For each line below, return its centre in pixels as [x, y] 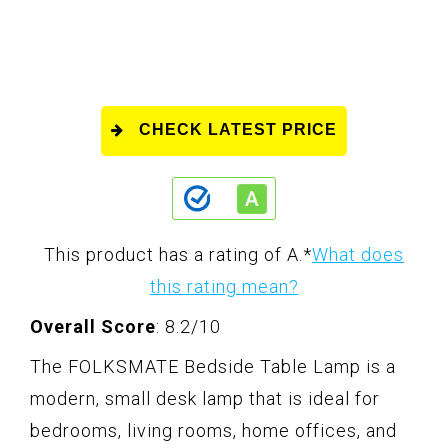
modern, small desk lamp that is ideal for [205, 399]
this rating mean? [224, 287]
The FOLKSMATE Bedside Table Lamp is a [213, 367]
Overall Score [93, 327]
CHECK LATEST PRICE [238, 130]
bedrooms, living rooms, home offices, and [213, 431]
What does [358, 255]
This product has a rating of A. [173, 255]
